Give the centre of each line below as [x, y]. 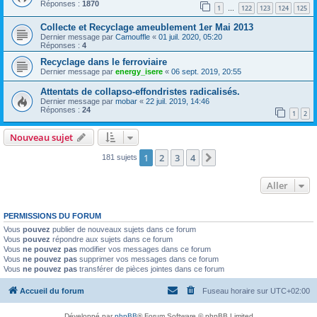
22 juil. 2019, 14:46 [178, 101]
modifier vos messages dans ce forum [144, 249]
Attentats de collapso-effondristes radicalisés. [140, 91]
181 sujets [120, 157]
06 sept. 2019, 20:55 [206, 71]
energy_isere [139, 71]
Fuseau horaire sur [236, 290]
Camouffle [133, 36]
